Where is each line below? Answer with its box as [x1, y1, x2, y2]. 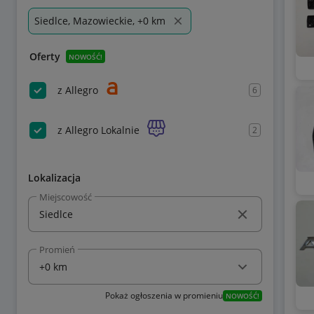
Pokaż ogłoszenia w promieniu [104, 289, 223, 301]
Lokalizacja [28, 171, 81, 184]
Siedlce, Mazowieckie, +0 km [34, 14, 165, 27]
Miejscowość [39, 190, 92, 203]
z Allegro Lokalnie [57, 123, 139, 137]
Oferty [29, 50, 60, 63]
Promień [39, 243, 75, 256]
